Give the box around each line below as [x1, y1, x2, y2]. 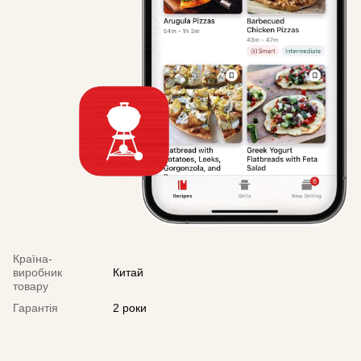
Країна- [13, 252, 52, 266]
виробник [13, 266, 62, 280]
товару [13, 280, 48, 293]
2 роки [113, 301, 147, 315]
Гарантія [13, 301, 58, 315]
